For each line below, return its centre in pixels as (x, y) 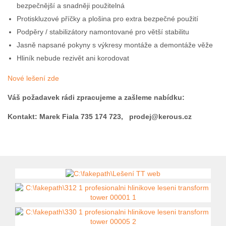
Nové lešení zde (33, 78)
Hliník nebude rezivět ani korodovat (73, 58)
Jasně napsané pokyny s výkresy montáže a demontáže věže (115, 45)
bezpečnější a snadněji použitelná (71, 5)
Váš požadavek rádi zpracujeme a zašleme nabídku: (96, 97)
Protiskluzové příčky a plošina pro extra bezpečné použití (108, 18)
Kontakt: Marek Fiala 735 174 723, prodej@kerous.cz (100, 116)
